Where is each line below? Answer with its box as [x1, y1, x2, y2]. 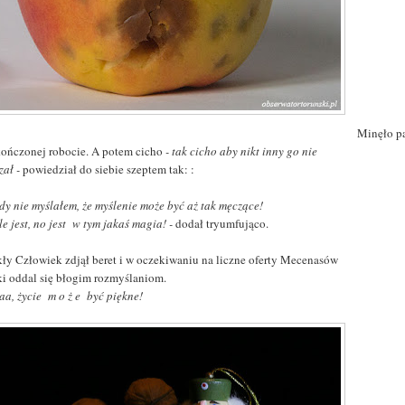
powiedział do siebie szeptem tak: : [23, 160, 195, 177]
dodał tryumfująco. [175, 214, 269, 231]
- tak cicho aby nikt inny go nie [165, 142, 318, 159]
